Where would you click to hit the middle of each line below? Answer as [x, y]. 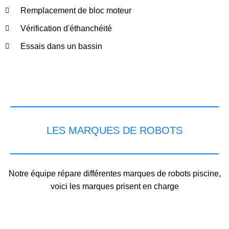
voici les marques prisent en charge [114, 186]
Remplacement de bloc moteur [76, 10]
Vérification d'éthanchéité [66, 28]
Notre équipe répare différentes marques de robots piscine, [114, 174]
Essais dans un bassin [61, 46]
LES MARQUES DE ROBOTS [114, 130]
